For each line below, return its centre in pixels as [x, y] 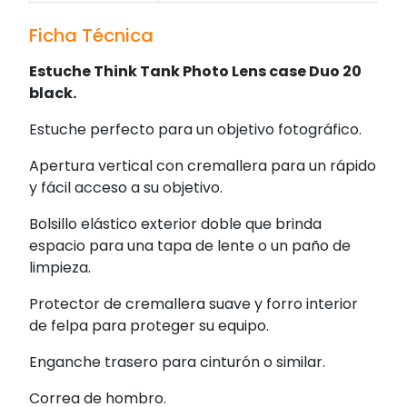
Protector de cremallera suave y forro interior [194, 303]
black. [53, 93]
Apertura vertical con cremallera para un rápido [203, 165]
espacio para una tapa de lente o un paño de [190, 245]
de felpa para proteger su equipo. [149, 325]
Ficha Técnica [91, 35]
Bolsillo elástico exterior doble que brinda [175, 223]
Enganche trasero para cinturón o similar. [177, 362]
